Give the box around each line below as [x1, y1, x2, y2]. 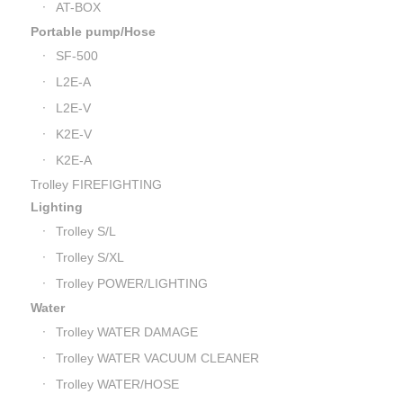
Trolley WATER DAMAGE [55, 325, 198, 339]
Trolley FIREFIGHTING [30, 177, 162, 192]
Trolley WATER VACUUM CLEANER [55, 351, 259, 365]
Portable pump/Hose [30, 24, 156, 39]
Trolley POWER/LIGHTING [55, 276, 208, 291]
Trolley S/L [55, 224, 116, 238]
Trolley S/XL [55, 250, 124, 264]
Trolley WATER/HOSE [55, 377, 179, 391]
